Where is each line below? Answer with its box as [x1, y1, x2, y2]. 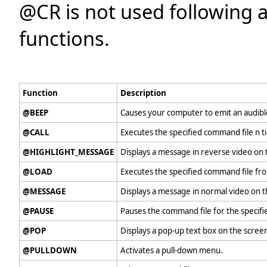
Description [120, 87, 166, 98]
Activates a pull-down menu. [120, 244, 223, 256]
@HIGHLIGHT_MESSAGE [23, 146, 114, 157]
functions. [19, 25, 110, 52]
